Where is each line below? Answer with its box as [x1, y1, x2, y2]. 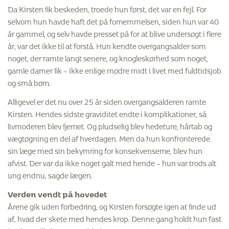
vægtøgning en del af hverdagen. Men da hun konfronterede [8, 130, 210, 144]
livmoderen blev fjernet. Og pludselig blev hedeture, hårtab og [8, 118, 212, 132]
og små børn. [8, 74, 51, 88]
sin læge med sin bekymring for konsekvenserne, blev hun [8, 142, 202, 156]
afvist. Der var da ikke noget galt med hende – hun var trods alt [8, 154, 216, 169]
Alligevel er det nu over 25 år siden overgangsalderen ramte [8, 93, 206, 107]
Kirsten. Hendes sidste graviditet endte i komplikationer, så [8, 105, 207, 120]
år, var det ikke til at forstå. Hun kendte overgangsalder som [8, 37, 206, 52]
